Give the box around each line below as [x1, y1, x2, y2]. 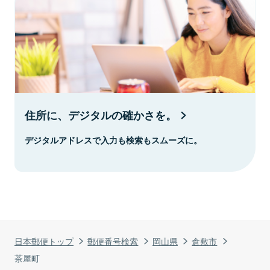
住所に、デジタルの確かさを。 [25, 107, 177, 123]
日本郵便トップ [14, 234, 74, 247]
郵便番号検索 [87, 234, 139, 247]
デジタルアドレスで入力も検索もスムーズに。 [25, 133, 202, 146]
